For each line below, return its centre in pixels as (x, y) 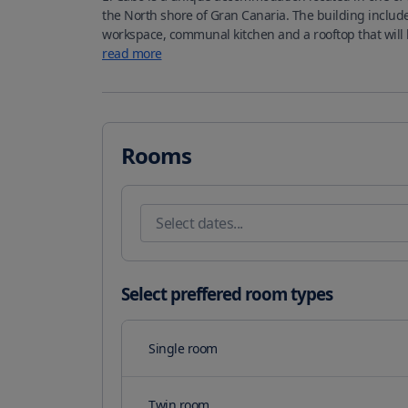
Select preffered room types (227, 294)
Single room (183, 349)
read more (132, 54)
